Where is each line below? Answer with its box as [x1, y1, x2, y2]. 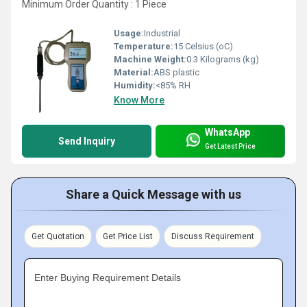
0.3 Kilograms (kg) [186, 53, 259, 64]
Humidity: [114, 79, 156, 90]
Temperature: [114, 40, 173, 51]
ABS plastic [153, 66, 199, 77]
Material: [114, 66, 153, 77]
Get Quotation [32, 231, 84, 241]
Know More [114, 94, 164, 106]
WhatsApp [205, 126, 250, 138]
